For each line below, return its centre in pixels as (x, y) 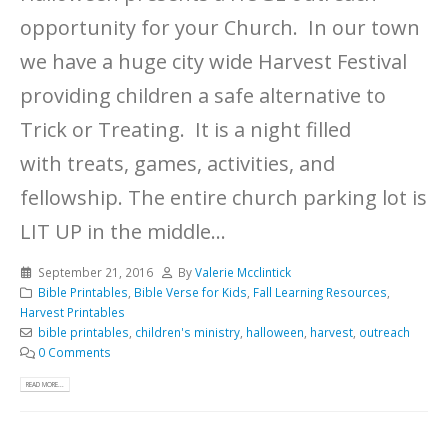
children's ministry (187, 332)
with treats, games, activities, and (177, 164)
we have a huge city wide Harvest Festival (213, 62)
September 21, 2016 (95, 272)
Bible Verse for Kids (190, 292)
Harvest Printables (72, 312)
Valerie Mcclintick (243, 272)
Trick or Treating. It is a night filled (185, 130)
